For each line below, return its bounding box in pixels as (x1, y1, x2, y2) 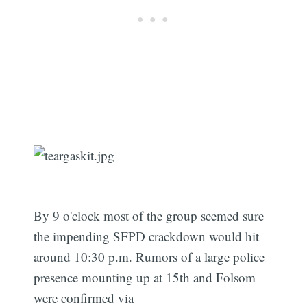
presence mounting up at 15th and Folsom (34, 269, 256, 286)
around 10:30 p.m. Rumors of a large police (34, 248, 265, 266)
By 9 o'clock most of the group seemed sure (34, 207, 265, 225)
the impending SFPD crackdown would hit (34, 228, 260, 245)
